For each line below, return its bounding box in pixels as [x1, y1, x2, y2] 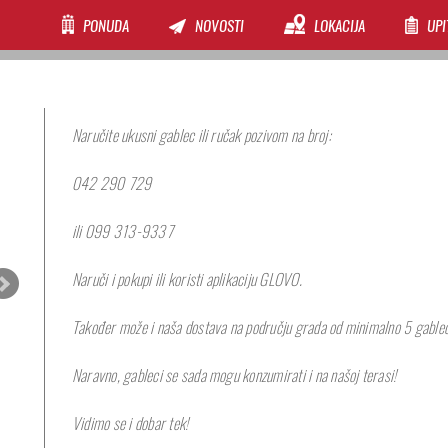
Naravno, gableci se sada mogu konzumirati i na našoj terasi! [72, 365, 397, 386]
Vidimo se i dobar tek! [72, 413, 189, 434]
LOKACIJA [314, 16, 365, 36]
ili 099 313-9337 [72, 221, 173, 242]
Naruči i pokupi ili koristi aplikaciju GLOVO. [72, 269, 302, 290]
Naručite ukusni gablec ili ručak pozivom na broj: [72, 125, 331, 146]
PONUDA [83, 16, 129, 36]
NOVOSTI [195, 16, 244, 36]
